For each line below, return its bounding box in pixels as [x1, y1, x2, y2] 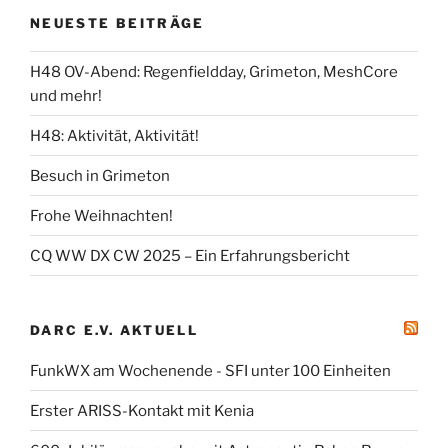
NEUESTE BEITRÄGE [30, 14, 205, 31]
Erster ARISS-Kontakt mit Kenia [30, 401, 254, 420]
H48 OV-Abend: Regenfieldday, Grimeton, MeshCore [30, 62, 398, 81]
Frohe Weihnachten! [30, 206, 173, 225]
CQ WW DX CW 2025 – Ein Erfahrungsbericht [30, 246, 350, 265]
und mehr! [30, 86, 102, 105]
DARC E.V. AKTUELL [30, 322, 199, 339]
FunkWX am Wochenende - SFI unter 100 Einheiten [30, 361, 391, 380]
